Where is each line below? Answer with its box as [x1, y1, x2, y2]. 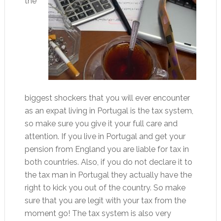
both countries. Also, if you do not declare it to [24, 157, 192, 167]
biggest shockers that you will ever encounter [24, 93, 190, 103]
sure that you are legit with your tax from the [24, 196, 186, 205]
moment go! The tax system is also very [24, 209, 171, 218]
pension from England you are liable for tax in [24, 145, 189, 154]
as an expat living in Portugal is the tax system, [24, 106, 193, 115]
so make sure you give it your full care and [24, 119, 178, 128]
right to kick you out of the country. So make [24, 183, 185, 192]
